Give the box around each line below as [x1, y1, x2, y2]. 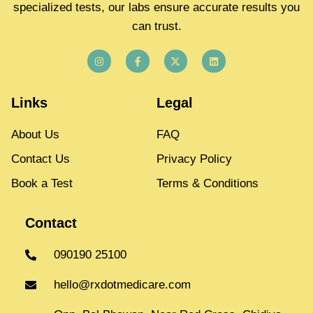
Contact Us [11, 152, 70, 166]
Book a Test [11, 177, 73, 191]
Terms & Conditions [156, 177, 259, 191]
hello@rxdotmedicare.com [54, 278, 191, 292]
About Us [11, 128, 59, 142]
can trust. [131, 19, 182, 33]
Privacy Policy [156, 152, 232, 166]
